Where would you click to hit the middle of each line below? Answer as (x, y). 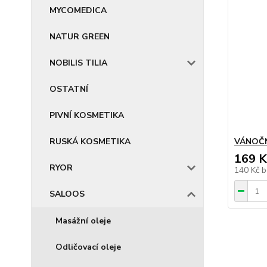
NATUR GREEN (80, 37)
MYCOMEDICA (78, 10)
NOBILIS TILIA (78, 63)
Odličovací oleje (88, 247)
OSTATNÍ (69, 89)
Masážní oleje (83, 221)
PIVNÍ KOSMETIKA (87, 115)
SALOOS (67, 194)
